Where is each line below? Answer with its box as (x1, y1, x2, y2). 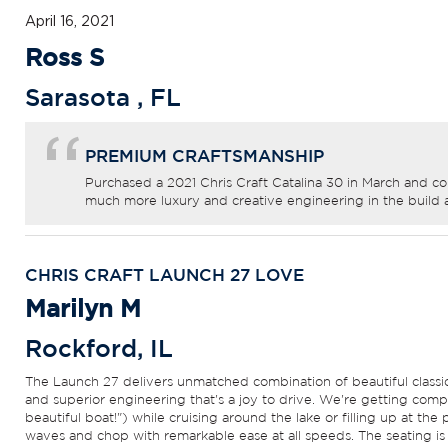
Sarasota (25, 84, 137, 111)
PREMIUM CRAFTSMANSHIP (85, 146, 324, 166)
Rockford (25, 335, 137, 362)
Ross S (25, 44, 104, 71)
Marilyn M (25, 295, 141, 322)
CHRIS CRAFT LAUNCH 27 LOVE (25, 265, 304, 285)
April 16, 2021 (25, 15, 114, 30)
